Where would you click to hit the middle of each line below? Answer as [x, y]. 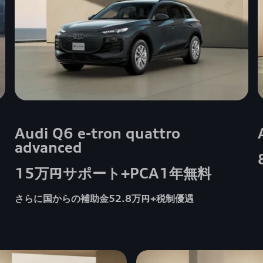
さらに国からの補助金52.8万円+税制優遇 [104, 199]
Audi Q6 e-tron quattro [98, 133]
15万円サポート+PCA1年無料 [113, 173]
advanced [49, 147]
